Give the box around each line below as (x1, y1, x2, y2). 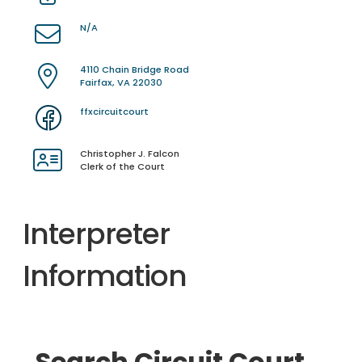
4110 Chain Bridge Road (80, 63, 189, 77)
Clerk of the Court (80, 160, 165, 174)
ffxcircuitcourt (80, 105, 149, 119)
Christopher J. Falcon (80, 147, 179, 161)
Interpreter (23, 213, 170, 255)
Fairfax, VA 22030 (80, 76, 162, 90)
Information (23, 255, 187, 297)
